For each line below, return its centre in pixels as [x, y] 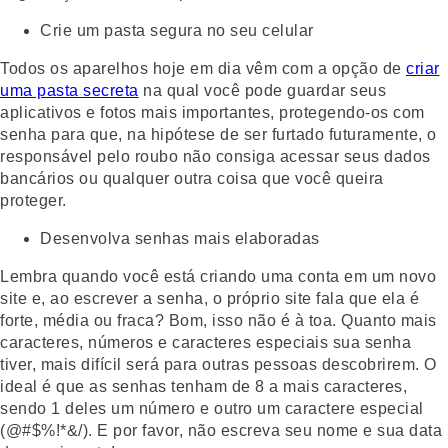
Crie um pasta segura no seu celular [177, 30]
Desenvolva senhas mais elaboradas [180, 238]
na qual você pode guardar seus [262, 90]
